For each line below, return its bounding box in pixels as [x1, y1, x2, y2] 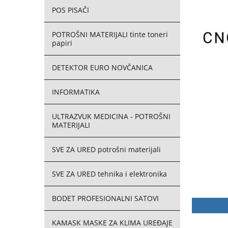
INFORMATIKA [52, 87, 100, 97]
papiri [52, 38, 72, 48]
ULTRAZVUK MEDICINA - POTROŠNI [52, 111, 170, 121]
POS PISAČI [52, 5, 89, 15]
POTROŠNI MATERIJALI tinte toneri [52, 30, 168, 39]
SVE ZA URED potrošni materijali [52, 145, 161, 154]
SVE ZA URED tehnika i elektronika [52, 169, 167, 179]
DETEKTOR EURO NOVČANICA [52, 63, 153, 72]
